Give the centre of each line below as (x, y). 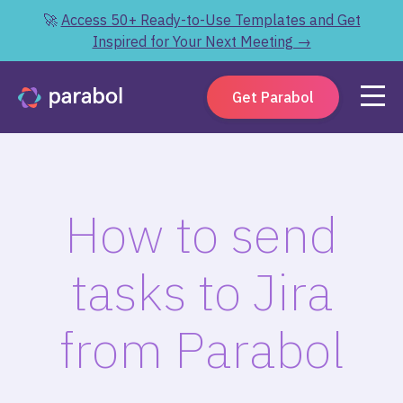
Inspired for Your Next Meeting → (201, 41)
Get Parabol (273, 97)
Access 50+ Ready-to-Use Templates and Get (210, 20)
